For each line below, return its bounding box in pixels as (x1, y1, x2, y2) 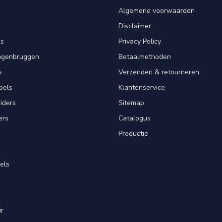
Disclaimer (118, 21, 151, 31)
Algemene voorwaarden (118, 6, 195, 16)
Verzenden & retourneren (118, 67, 199, 77)
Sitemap (118, 98, 144, 108)
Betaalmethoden (118, 52, 171, 62)
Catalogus (118, 113, 151, 123)
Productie (118, 129, 148, 139)
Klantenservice (118, 83, 165, 93)
